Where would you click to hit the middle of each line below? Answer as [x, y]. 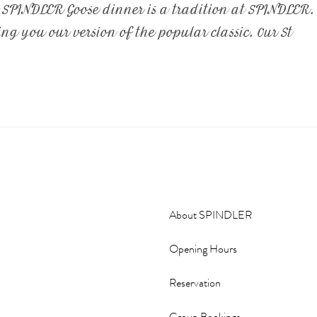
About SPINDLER [211, 215]
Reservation [195, 283]
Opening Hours [203, 249]
